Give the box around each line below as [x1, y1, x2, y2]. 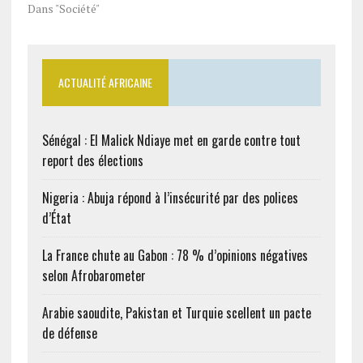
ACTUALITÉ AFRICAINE [58, 74, 152, 91]
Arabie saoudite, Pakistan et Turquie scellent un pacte [41, 303, 311, 322]
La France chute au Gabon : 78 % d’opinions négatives [41, 246, 308, 265]
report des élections [41, 151, 143, 170]
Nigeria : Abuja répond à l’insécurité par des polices [41, 188, 298, 207]
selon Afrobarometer [41, 266, 146, 285]
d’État [41, 208, 71, 228]
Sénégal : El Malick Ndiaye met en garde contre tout [41, 130, 301, 150]
